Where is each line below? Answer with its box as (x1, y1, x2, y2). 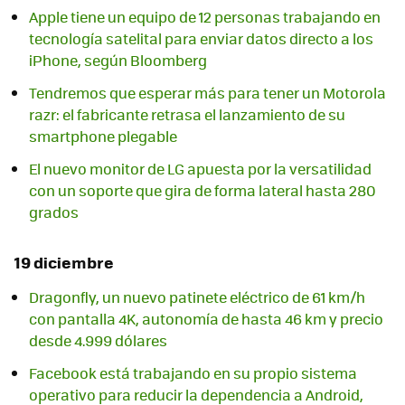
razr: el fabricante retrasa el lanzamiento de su (29, 104, 345, 126)
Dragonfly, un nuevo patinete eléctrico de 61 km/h (29, 287, 365, 308)
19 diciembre (14, 250, 114, 275)
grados (29, 202, 79, 223)
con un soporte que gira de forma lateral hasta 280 (29, 180, 376, 202)
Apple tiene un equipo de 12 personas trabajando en (29, 6, 381, 28)
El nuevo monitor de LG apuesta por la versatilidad (29, 158, 372, 180)
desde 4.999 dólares (29, 330, 167, 352)
